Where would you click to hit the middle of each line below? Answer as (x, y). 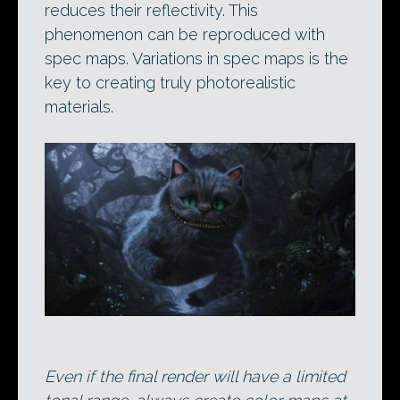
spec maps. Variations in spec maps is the (196, 59)
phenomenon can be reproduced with (185, 35)
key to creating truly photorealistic (170, 83)
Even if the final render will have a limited (195, 377)
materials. (79, 107)
